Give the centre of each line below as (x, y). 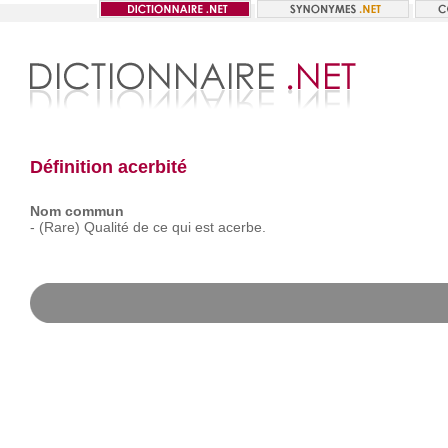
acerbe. (241, 227)
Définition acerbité (108, 167)
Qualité (106, 227)
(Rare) (59, 227)
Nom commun (76, 211)
